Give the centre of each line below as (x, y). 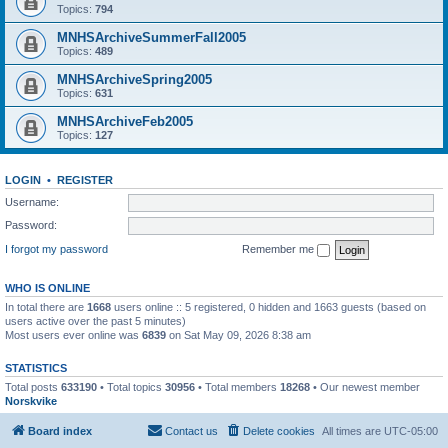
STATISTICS (36, 367)
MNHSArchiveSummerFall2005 (151, 37)
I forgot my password (56, 248)
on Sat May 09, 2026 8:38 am (238, 334)
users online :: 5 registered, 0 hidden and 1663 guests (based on (268, 306)
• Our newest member (365, 386)
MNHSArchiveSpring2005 (134, 79)
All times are (353, 431)
